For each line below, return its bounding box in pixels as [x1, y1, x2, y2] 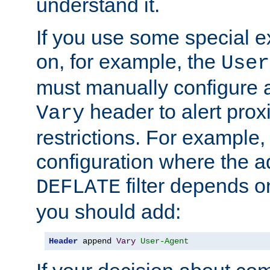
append [78, 236, 116, 246]
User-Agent [140, 236, 189, 246]
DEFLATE [36, 175, 121, 199]
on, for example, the [36, 49, 221, 73]
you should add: [36, 199, 181, 223]
